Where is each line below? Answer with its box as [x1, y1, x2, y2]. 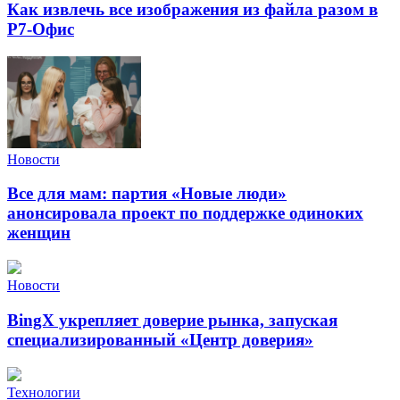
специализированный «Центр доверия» [7, 329, 313, 349]
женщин [7, 223, 71, 243]
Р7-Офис [7, 20, 74, 39]
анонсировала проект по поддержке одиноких [7, 204, 363, 223]
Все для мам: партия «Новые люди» [7, 184, 287, 204]
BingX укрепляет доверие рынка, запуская [7, 310, 337, 329]
